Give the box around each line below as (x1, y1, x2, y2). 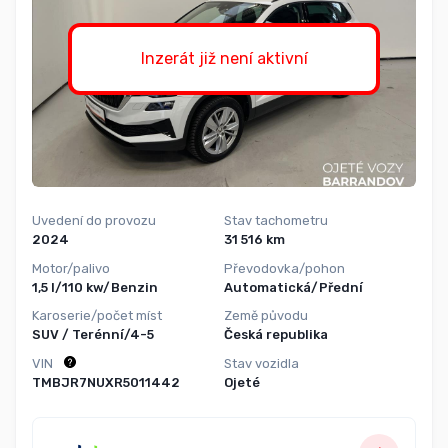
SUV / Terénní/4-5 (32, 327, 154, 343)
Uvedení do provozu (32, 213, 156, 228)
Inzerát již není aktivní (140, 49, 308, 68)
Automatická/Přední (224, 279, 363, 295)
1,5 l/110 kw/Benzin (32, 279, 158, 295)
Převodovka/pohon (224, 260, 345, 276)
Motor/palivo (32, 260, 110, 276)
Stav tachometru (224, 213, 328, 228)
